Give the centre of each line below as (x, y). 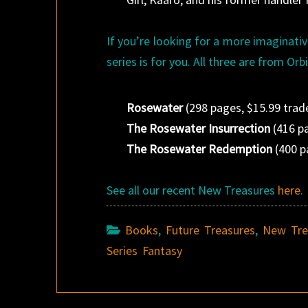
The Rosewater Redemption (200, 149)
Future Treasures (211, 230)
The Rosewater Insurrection (199, 128)
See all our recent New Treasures (192, 190)
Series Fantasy (145, 251)
